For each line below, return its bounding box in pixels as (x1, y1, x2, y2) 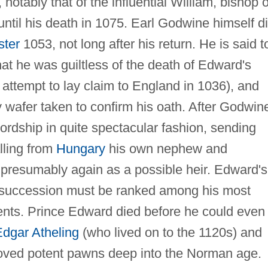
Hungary (56, 141, 105, 156)
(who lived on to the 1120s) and (78, 224, 262, 240)
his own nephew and (105, 141, 227, 156)
